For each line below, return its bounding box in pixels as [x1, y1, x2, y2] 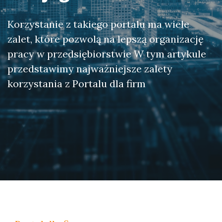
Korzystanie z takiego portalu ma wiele [7, 18, 189, 30]
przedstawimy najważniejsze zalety [7, 62, 172, 75]
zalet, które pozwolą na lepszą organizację [7, 33, 204, 45]
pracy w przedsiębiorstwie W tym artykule [7, 48, 206, 60]
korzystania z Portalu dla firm [7, 77, 146, 90]
